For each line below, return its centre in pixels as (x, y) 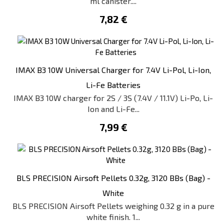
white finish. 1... (113, 217)
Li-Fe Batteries (113, 85)
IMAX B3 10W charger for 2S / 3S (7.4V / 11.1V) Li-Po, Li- (113, 98)
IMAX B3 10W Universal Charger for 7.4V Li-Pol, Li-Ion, (113, 70)
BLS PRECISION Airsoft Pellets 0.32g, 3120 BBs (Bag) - (113, 178)
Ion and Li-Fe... (113, 109)
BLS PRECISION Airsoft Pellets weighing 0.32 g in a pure (113, 206)
